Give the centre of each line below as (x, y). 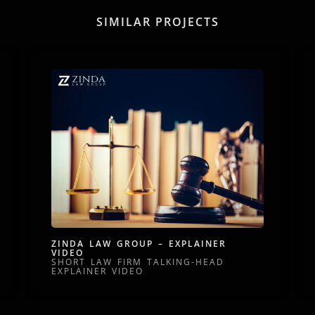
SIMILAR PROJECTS (157, 22)
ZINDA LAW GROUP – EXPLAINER (139, 244)
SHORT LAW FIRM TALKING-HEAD (138, 262)
